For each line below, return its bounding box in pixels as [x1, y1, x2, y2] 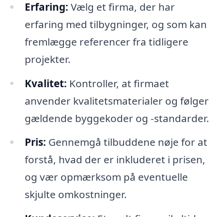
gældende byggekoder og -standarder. [24, 111, 209, 125]
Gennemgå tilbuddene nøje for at [46, 135, 207, 149]
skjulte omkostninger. [24, 187, 127, 201]
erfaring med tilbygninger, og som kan [24, 17, 207, 31]
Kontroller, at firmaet [66, 76, 169, 90]
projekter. [24, 52, 71, 66]
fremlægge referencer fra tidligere [24, 34, 188, 48]
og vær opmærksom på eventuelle [24, 170, 188, 184]
